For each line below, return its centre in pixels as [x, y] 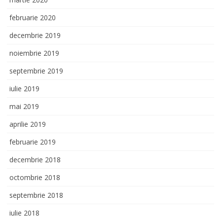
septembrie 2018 [36, 195]
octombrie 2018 [35, 177]
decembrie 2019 [35, 35]
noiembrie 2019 [34, 53]
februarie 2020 [33, 17]
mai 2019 [24, 106]
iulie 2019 [24, 88]
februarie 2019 [33, 142]
